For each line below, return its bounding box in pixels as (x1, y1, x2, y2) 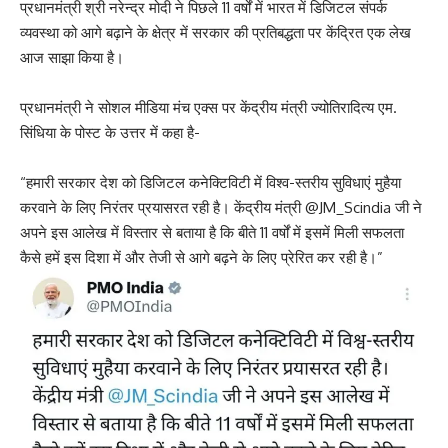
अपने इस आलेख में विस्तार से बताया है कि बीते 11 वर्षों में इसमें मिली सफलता (20, 222, 404, 242)
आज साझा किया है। (20, 47, 124, 67)
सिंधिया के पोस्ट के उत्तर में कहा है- (20, 122, 200, 142)
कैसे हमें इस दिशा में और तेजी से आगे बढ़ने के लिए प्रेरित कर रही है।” (20, 247, 383, 267)
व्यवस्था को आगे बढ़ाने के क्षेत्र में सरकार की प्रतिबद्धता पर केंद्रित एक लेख (20, 22, 411, 42)
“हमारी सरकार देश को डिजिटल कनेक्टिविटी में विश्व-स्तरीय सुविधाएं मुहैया (20, 172, 401, 192)
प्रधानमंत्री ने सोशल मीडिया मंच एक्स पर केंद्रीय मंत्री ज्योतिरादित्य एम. (20, 97, 397, 117)
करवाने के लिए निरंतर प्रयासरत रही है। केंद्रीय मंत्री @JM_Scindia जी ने (20, 197, 422, 217)
